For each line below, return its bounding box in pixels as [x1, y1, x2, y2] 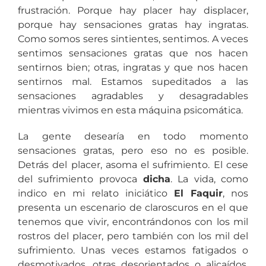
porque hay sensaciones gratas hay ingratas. [17, 18, 249, 30]
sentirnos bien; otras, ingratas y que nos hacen [17, 61, 249, 73]
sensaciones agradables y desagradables [17, 90, 249, 102]
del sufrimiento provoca [17, 173, 143, 185]
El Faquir [174, 187, 223, 199]
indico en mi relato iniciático [17, 187, 175, 199]
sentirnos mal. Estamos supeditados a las [17, 75, 249, 87]
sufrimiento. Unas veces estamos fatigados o [17, 244, 249, 256]
